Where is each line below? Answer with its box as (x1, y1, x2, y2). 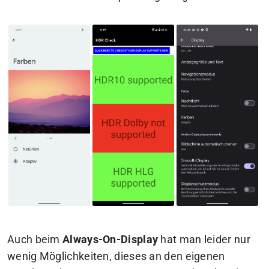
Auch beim (7, 234, 62, 246)
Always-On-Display (62, 234, 159, 246)
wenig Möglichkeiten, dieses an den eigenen (7, 250, 225, 263)
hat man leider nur (158, 234, 250, 246)
